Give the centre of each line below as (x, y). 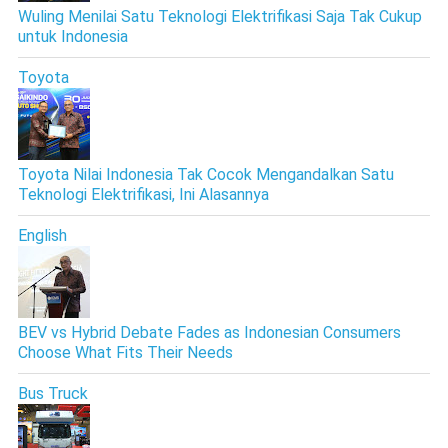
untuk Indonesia (72, 36)
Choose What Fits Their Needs (125, 352)
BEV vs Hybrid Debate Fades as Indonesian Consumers (209, 332)
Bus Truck (52, 393)
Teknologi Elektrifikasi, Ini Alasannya (143, 194)
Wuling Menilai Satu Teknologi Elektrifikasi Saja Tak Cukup (219, 16)
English (42, 235)
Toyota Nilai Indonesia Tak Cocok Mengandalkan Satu (205, 174)
